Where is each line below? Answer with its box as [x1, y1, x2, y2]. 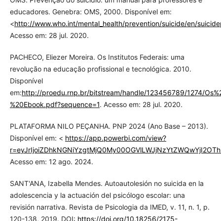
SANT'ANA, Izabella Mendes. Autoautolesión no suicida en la [9, 179, 204, 187]
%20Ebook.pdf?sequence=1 [9, 100, 100, 109]
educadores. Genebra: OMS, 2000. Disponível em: [9, 7, 172, 16]
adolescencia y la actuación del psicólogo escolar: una [9, 190, 185, 199]
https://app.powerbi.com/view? [65, 133, 166, 142]
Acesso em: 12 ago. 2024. [9, 157, 93, 166]
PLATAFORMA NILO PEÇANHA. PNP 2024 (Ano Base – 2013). [9, 121, 208, 130]
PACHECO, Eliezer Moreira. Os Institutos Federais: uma [9, 52, 184, 61]
